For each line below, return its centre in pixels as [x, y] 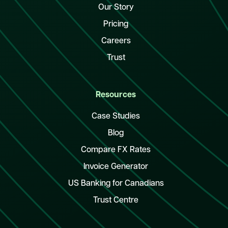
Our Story [116, 8]
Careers [116, 41]
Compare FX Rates [116, 150]
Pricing [116, 25]
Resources [116, 95]
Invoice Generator [116, 167]
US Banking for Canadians [116, 184]
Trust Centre [116, 201]
